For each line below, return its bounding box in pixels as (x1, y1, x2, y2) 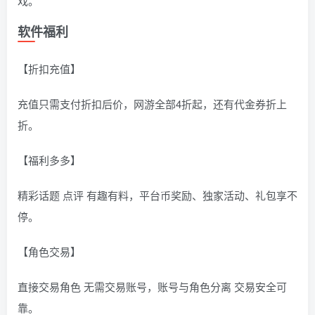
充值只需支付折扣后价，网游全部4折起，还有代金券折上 (18, 96, 287, 112)
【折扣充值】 (18, 61, 81, 77)
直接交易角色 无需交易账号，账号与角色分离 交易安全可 (18, 279, 287, 295)
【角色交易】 (18, 244, 81, 259)
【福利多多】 (18, 153, 81, 168)
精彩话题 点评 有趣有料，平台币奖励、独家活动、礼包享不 (18, 188, 297, 203)
